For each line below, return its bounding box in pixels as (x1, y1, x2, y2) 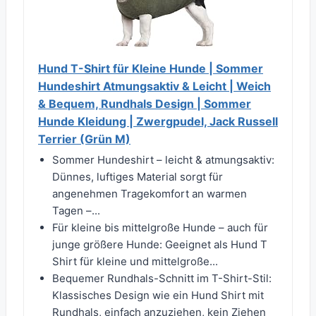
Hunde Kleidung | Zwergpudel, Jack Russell (38, 114, 278, 129)
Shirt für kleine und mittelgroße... (52, 255, 218, 269)
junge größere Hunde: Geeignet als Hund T (52, 238, 267, 252)
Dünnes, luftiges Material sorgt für (52, 170, 223, 184)
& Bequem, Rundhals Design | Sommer (38, 97, 251, 111)
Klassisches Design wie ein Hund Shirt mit (52, 288, 264, 303)
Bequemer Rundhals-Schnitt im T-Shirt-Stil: (52, 272, 272, 286)
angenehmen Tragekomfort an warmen (52, 187, 247, 201)
